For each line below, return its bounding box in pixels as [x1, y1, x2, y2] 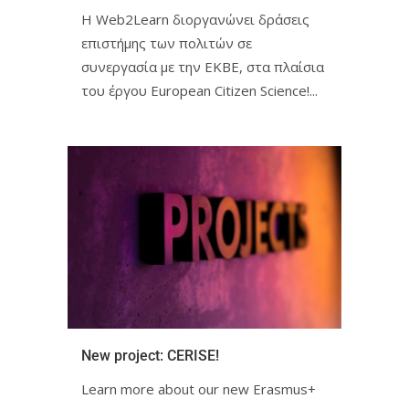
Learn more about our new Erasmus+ [81, 380, 316, 399]
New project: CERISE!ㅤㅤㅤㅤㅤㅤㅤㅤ [81, 347, 219, 365]
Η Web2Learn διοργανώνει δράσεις [81, 10, 309, 28]
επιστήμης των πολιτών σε [81, 34, 252, 52]
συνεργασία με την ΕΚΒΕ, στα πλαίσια [81, 58, 324, 76]
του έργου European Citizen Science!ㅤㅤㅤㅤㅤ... [81, 81, 318, 100]
